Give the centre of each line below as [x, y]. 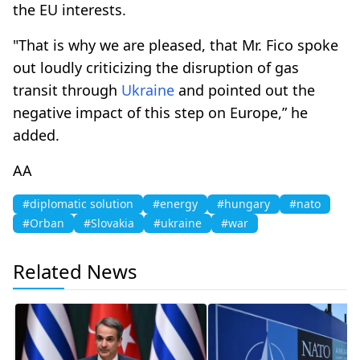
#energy [175, 203]
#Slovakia [109, 223]
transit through [67, 90]
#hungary [243, 203]
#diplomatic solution [78, 203]
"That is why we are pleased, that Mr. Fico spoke [176, 45]
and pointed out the [245, 90]
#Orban [43, 223]
